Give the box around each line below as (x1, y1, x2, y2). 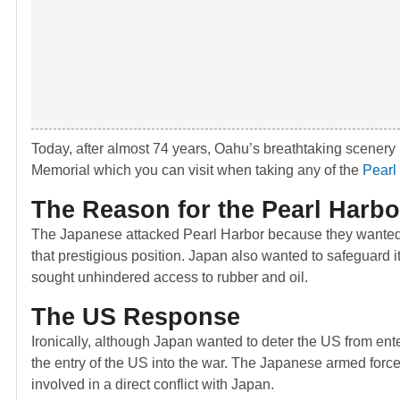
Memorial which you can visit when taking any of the (31, 162, 362, 179)
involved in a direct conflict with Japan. (31, 377, 274, 393)
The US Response (31, 303, 240, 331)
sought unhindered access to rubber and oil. (31, 270, 308, 286)
